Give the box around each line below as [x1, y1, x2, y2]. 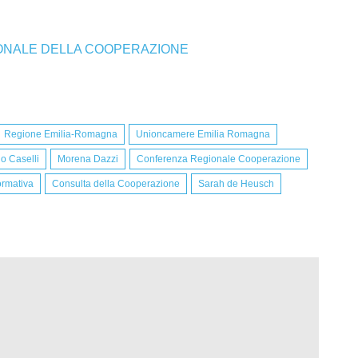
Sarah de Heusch [198, 178, 274, 190]
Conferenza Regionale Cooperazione [137, 153, 300, 165]
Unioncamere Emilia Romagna [136, 129, 270, 141]
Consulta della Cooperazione [52, 178, 180, 190]
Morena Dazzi [58, 153, 118, 165]
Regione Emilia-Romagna [4, 129, 117, 141]
